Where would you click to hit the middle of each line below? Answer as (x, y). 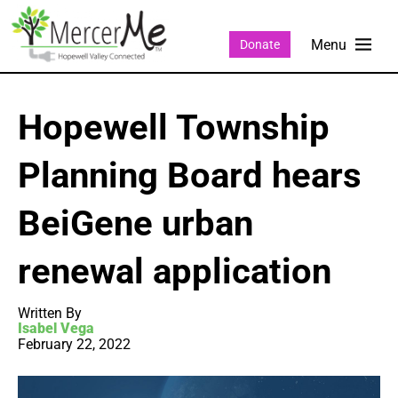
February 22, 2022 (74, 345)
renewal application (175, 272)
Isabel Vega (56, 329)
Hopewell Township (174, 128)
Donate (259, 44)
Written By (50, 314)
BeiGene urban (135, 224)
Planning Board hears (190, 176)
